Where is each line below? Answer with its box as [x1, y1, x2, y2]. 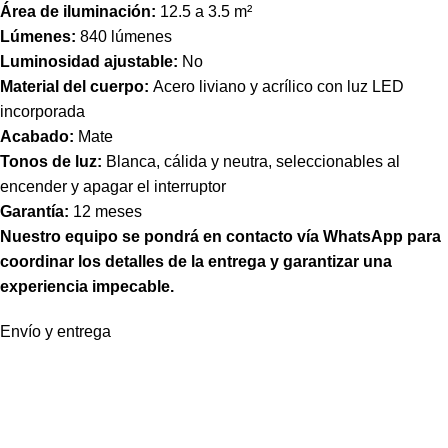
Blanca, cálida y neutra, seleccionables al [102, 152, 400, 170]
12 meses [69, 202, 142, 220]
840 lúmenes [76, 27, 172, 45]
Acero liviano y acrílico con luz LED [149, 77, 404, 95]
